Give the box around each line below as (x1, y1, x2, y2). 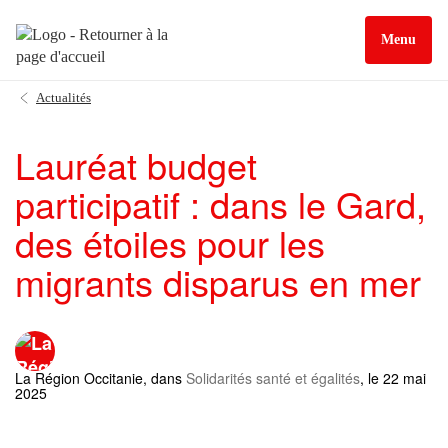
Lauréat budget (15, 139, 257, 190)
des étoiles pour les (15, 217, 325, 268)
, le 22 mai (360, 368, 426, 388)
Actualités (36, 90, 91, 105)
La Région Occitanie (15, 368, 143, 388)
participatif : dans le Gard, (15, 178, 426, 229)
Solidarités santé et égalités (186, 368, 360, 388)
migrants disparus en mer (15, 256, 421, 307)
